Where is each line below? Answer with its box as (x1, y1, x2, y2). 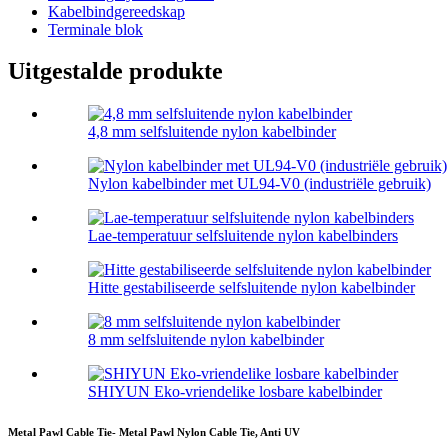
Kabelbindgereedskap (48, 2, 185, 20)
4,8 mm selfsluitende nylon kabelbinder (88, 123, 336, 141)
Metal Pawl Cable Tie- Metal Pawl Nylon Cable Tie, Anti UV (8, 426, 300, 439)
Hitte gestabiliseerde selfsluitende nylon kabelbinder (88, 279, 415, 297)
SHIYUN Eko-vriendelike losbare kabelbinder (88, 383, 382, 401)
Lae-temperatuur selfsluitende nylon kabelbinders (88, 227, 398, 245)
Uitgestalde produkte (8, 58, 223, 85)
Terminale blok (48, 20, 143, 38)
